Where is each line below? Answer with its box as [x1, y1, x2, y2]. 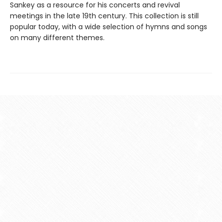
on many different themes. [10, 33, 105, 43]
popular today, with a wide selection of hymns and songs [10, 22, 207, 32]
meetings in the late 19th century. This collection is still [10, 11, 199, 21]
